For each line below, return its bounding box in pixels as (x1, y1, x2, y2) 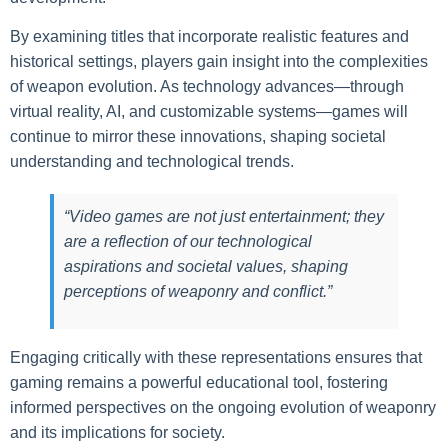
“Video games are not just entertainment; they (64, 208, 384, 226)
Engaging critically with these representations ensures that (10, 348, 422, 366)
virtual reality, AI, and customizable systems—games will (10, 103, 408, 121)
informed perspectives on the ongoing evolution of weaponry (10, 398, 436, 416)
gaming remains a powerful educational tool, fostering (10, 373, 388, 391)
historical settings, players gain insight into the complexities (10, 53, 428, 71)
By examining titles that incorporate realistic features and (10, 28, 409, 46)
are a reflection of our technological (64, 233, 312, 251)
